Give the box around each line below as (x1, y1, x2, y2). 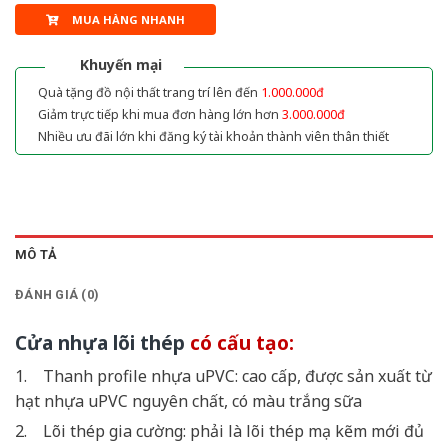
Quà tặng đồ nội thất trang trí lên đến (38, 83, 261, 101)
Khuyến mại (80, 54, 162, 74)
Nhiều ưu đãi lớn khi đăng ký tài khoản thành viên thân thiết (38, 127, 389, 145)
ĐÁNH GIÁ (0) (15, 286, 100, 302)
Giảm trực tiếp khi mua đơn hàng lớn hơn (38, 105, 282, 123)
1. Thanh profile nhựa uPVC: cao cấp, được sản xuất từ (15, 365, 432, 388)
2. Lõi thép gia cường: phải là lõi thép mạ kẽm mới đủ (15, 420, 424, 443)
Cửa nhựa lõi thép (15, 328, 185, 356)
